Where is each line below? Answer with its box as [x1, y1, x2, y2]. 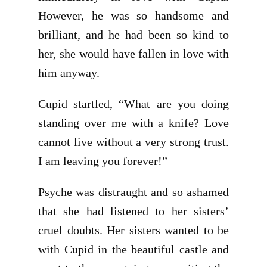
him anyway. [38, 66, 100, 79]
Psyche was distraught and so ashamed [38, 185, 229, 198]
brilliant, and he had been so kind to [38, 28, 229, 41]
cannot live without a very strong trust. [38, 135, 229, 148]
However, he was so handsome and [38, 9, 229, 22]
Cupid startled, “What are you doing [38, 97, 229, 110]
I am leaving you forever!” [38, 154, 167, 167]
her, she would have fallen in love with [38, 47, 229, 60]
